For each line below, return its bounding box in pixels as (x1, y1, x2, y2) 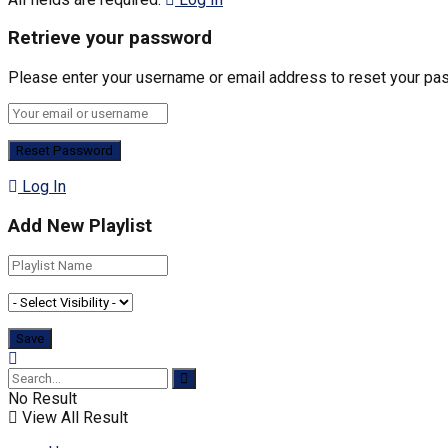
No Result (8, 389, 77, 409)
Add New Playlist (8, 214, 152, 237)
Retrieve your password (8, 27, 212, 50)
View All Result (18, 408, 128, 428)
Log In (18, 176, 66, 196)
